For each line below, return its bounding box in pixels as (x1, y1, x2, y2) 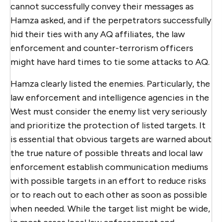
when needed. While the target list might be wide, (10, 203, 210, 214)
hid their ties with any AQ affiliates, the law (10, 28, 185, 40)
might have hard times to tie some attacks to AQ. (10, 56, 210, 67)
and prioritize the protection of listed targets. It (10, 119, 206, 131)
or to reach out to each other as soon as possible (10, 189, 207, 200)
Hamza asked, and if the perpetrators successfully (10, 14, 211, 26)
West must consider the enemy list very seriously (10, 106, 207, 117)
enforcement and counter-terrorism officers (10, 42, 193, 54)
